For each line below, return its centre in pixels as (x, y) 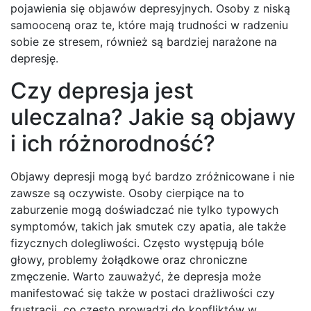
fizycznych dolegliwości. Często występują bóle (137, 243)
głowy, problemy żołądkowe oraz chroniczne (129, 260)
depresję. (34, 59)
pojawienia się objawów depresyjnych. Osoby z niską (150, 9)
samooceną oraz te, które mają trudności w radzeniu (149, 25)
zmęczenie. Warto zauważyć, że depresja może (136, 277)
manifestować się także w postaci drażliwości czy (143, 293)
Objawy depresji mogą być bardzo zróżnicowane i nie (152, 177)
